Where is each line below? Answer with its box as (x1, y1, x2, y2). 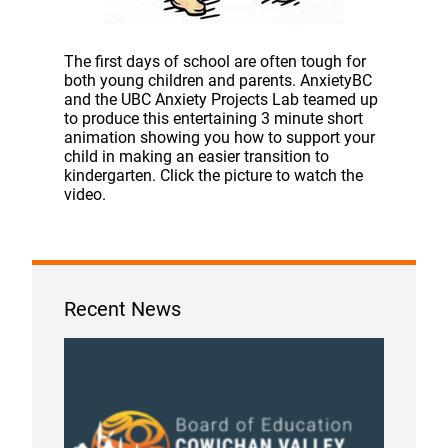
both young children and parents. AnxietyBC (64, 70, 372, 90)
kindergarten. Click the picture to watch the (64, 165, 363, 185)
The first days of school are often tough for (64, 51, 366, 71)
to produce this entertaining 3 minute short (64, 108, 363, 128)
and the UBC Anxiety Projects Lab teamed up (64, 89, 378, 109)
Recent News (64, 296, 181, 321)
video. (64, 184, 106, 204)
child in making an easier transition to (64, 146, 329, 166)
